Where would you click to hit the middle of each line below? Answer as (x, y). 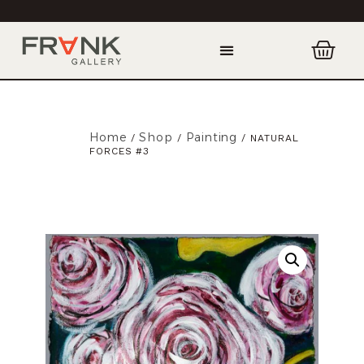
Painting (212, 137)
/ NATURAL (268, 138)
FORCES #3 (120, 151)
